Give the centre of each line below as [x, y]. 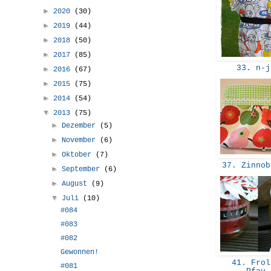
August [77, 184]
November [81, 140]
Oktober [79, 155]
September [83, 169]
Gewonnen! [79, 252]
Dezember [81, 126]
